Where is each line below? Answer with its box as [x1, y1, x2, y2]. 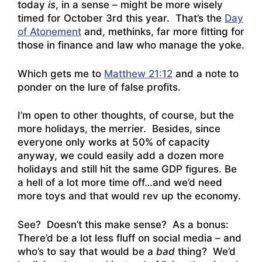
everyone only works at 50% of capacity [18, 136, 210, 149]
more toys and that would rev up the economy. [18, 190, 241, 202]
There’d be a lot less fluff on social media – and [18, 232, 242, 244]
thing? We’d [175, 245, 236, 257]
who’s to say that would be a [18, 245, 156, 257]
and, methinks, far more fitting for [81, 26, 244, 38]
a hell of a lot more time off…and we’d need [18, 177, 222, 189]
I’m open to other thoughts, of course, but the [18, 109, 234, 122]
